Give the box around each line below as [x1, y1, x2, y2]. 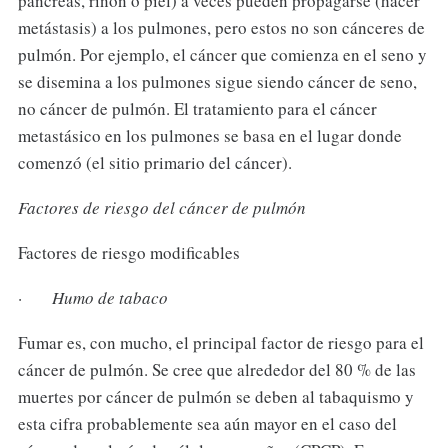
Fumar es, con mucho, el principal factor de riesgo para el [17, 330, 424, 354]
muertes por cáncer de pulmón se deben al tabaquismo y [17, 384, 414, 408]
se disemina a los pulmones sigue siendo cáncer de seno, [17, 70, 417, 94]
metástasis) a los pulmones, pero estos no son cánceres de [17, 16, 425, 40]
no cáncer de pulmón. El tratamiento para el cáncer [17, 97, 377, 121]
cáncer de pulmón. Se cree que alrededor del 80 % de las [17, 357, 416, 381]
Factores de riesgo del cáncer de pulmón [17, 196, 306, 220]
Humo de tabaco [51, 286, 168, 310]
